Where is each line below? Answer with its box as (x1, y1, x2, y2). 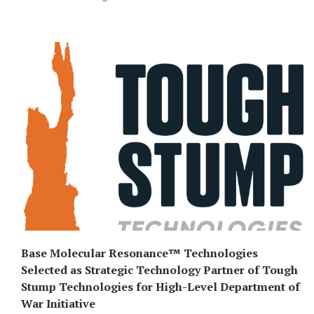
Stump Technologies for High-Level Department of (21, 279, 300, 295)
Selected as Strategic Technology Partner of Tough (21, 262, 298, 278)
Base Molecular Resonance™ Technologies (21, 245, 258, 261)
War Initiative (21, 296, 95, 312)
